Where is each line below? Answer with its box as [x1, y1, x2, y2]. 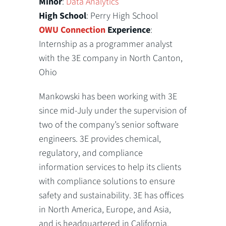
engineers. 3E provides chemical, [39, 132, 161, 145]
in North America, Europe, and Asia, [39, 203, 172, 216]
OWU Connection [39, 23, 106, 36]
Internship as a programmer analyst [39, 37, 173, 50]
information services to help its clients [39, 160, 182, 174]
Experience [105, 23, 151, 36]
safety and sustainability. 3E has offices [39, 189, 184, 202]
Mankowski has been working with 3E [39, 90, 178, 103]
